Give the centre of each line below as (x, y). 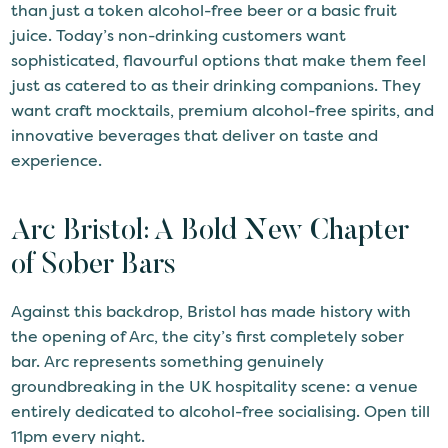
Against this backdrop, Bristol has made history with (211, 311)
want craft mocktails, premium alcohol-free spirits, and (223, 111)
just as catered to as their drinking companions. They (216, 86)
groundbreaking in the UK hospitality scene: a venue (215, 386)
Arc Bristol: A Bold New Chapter (210, 233)
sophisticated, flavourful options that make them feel (219, 61)
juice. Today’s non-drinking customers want (179, 36)
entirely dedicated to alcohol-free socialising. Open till (221, 411)
